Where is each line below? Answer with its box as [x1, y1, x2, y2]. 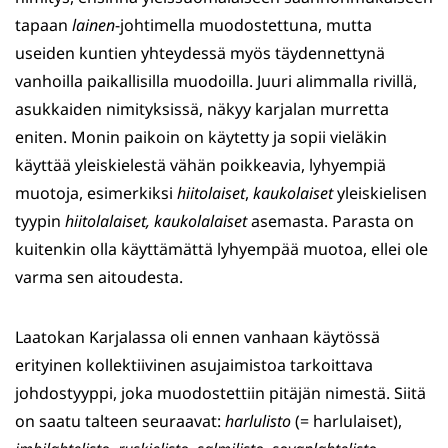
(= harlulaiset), [291, 410, 402, 433]
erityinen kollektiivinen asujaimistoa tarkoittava [15, 354, 373, 377]
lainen [72, 14, 115, 37]
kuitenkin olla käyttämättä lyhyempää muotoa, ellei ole [15, 238, 428, 261]
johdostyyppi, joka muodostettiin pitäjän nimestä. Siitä [15, 382, 426, 405]
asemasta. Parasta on [247, 210, 414, 233]
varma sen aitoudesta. [15, 266, 183, 289]
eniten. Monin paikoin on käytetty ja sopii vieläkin [15, 126, 387, 149]
